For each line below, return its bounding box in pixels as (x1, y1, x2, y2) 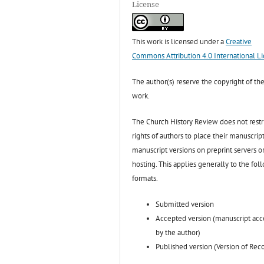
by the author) (156, 227, 201, 238)
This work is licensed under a (132, 37, 226, 47)
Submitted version (156, 199, 214, 210)
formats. (132, 173, 159, 184)
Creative (226, 37, 252, 47)
